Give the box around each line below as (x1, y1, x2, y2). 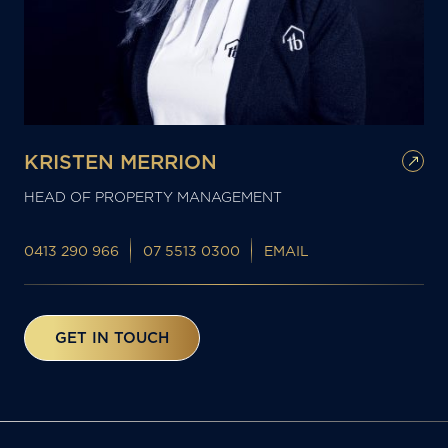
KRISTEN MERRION (24, 148, 217, 176)
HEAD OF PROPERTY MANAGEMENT (24, 187, 282, 207)
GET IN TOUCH (55, 327, 169, 348)
